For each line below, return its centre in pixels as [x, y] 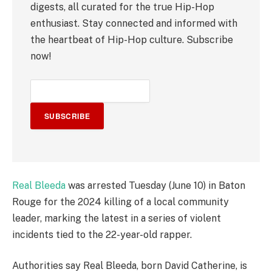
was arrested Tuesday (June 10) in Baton [155, 185]
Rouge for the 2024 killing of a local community [121, 202]
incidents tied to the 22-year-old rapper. [102, 234]
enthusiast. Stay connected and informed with [134, 23]
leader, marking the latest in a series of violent [117, 218]
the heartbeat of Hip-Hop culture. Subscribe [132, 39]
